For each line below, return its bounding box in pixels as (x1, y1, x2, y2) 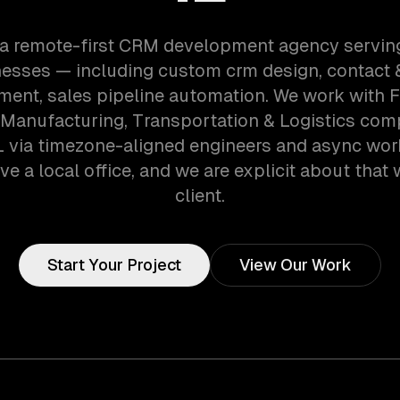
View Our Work (239, 255, 352, 274)
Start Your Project (47, 255, 181, 274)
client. (175, 186, 225, 205)
